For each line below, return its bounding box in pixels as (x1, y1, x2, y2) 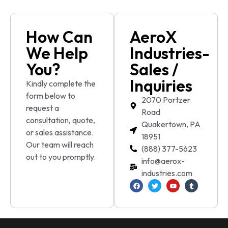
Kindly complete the (26, 78, 96, 89)
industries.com (141, 168, 192, 179)
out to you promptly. (26, 152, 96, 162)
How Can (26, 26, 93, 47)
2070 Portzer (141, 95, 190, 105)
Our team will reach (26, 139, 94, 150)
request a (26, 103, 59, 113)
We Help (26, 43, 88, 64)
